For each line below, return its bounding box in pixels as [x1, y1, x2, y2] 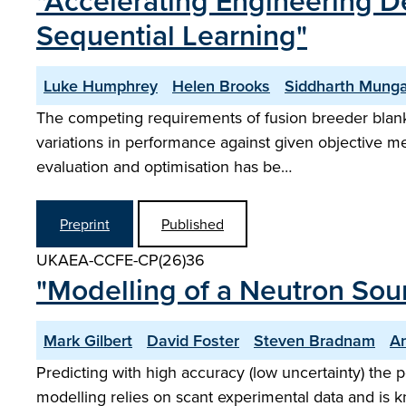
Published [161, 214, 224, 234]
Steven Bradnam [254, 329, 375, 352]
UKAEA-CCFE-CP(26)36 [36, 248, 205, 271]
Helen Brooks [172, 74, 270, 97]
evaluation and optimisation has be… [36, 155, 292, 178]
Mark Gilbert [43, 329, 132, 352]
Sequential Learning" [36, 14, 307, 55]
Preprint [60, 214, 110, 234]
